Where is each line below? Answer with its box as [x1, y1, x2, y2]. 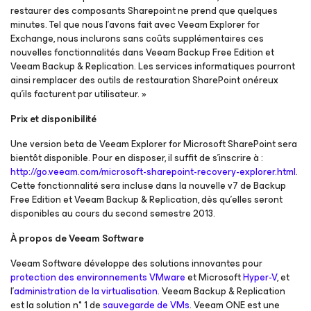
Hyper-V [243, 269, 277, 285]
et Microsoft [185, 269, 243, 285]
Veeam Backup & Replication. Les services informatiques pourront [10, 58, 295, 74]
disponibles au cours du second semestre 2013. [10, 205, 217, 221]
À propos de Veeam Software [10, 230, 144, 246]
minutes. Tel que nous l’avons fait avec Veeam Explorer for [10, 17, 260, 33]
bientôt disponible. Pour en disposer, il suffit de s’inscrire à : [10, 150, 263, 166]
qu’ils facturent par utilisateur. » [10, 86, 146, 102]
